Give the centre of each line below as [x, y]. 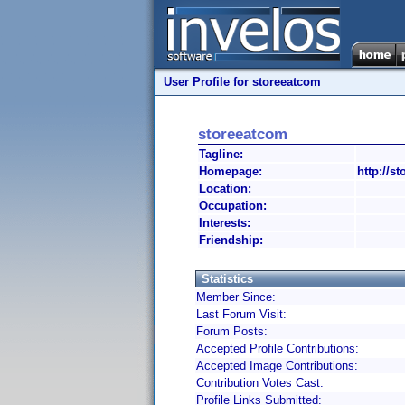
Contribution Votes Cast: [260, 383]
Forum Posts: [232, 331]
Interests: [225, 223]
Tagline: [221, 154]
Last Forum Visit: [241, 314]
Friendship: [231, 240]
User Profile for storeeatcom [242, 82]
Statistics [227, 279]
